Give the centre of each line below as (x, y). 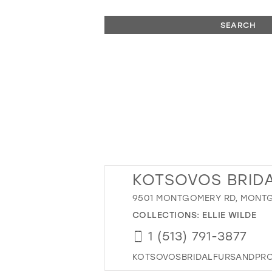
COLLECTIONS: (168, 214)
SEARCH (238, 25)
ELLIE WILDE (229, 214)
